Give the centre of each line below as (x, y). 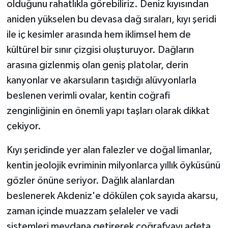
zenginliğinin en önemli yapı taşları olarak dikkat (108, 111)
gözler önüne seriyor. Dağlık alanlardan (90, 181)
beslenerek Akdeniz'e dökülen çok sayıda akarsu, (112, 196)
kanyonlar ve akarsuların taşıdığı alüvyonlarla (101, 81)
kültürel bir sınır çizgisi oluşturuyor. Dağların (100, 50)
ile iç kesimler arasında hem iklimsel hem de (98, 35)
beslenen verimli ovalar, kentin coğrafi (88, 96)
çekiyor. (24, 126)
